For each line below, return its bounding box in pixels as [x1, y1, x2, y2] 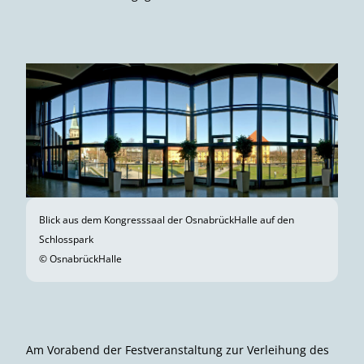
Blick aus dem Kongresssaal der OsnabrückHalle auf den [39, 212, 294, 227]
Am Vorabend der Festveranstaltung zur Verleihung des [26, 341, 329, 357]
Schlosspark [39, 232, 93, 246]
